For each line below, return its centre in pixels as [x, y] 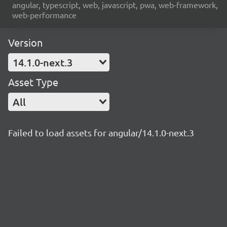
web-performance [44, 15]
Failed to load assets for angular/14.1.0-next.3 [101, 133]
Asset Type [33, 82]
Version [25, 42]
